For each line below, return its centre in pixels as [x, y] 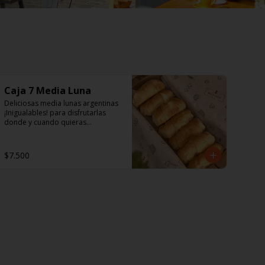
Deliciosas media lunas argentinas [61, 103]
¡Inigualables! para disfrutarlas [55, 113]
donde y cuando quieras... [48, 122]
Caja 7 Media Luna [48, 91]
